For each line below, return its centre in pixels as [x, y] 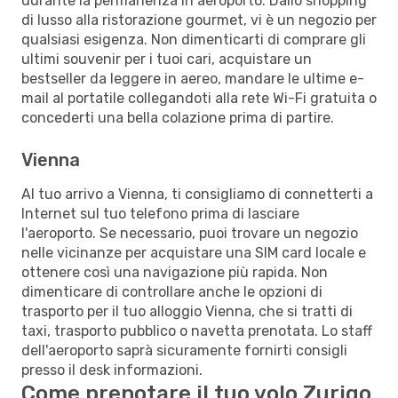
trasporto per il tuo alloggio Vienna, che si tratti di [187, 311]
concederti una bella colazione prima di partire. [178, 117]
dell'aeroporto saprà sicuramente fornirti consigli [184, 350]
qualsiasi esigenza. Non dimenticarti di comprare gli [194, 39]
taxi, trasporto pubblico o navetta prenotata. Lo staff [197, 330]
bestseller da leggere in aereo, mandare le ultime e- [193, 78]
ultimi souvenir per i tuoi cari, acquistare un [167, 59]
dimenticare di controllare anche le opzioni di [172, 291]
